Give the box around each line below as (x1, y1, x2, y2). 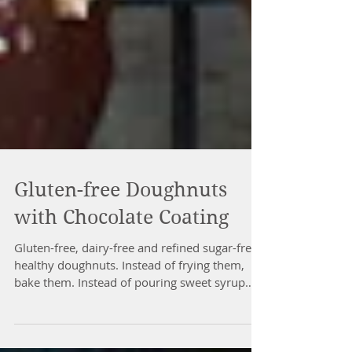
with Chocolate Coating (14, 245, 229, 268)
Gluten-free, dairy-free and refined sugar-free (14, 279, 258, 295)
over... (14, 331, 48, 346)
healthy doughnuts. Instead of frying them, (14, 296, 244, 312)
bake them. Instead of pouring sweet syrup (14, 313, 245, 329)
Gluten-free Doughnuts (14, 218, 227, 240)
